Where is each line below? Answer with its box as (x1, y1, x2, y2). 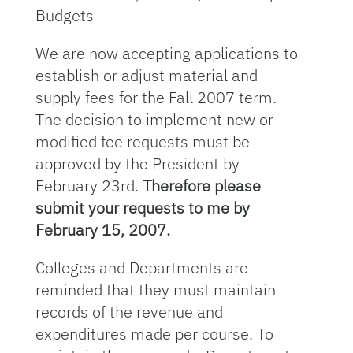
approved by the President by (35, 153, 240, 174)
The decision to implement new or (35, 109, 273, 130)
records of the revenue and (35, 301, 223, 322)
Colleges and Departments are (35, 257, 248, 278)
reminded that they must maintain (35, 279, 276, 300)
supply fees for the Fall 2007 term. (35, 87, 277, 108)
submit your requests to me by (35, 197, 250, 218)
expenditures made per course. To (35, 323, 273, 344)
